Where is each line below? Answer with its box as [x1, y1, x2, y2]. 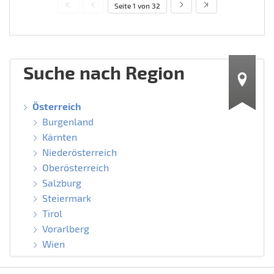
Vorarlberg [42, 222, 89, 234]
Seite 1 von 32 [114, 1, 160, 10]
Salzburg [42, 176, 81, 188]
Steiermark [42, 191, 91, 204]
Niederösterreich [42, 146, 117, 158]
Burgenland [42, 115, 94, 127]
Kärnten [42, 130, 77, 143]
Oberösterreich [42, 161, 109, 173]
